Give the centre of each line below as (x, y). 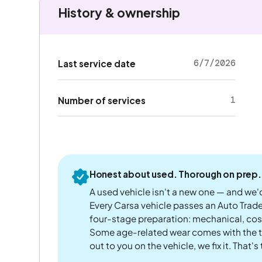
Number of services (101, 100)
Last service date (96, 64)
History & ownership (119, 12)
